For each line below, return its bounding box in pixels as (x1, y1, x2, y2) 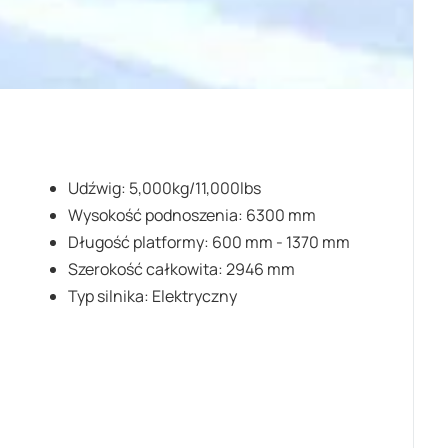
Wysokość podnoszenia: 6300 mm (67, 204, 316, 226)
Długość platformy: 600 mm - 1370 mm (67, 231, 350, 253)
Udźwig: (67, 177, 129, 199)
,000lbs (205, 177, 261, 199)
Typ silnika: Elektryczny (67, 285, 237, 307)
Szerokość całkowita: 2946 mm (67, 258, 295, 280)
